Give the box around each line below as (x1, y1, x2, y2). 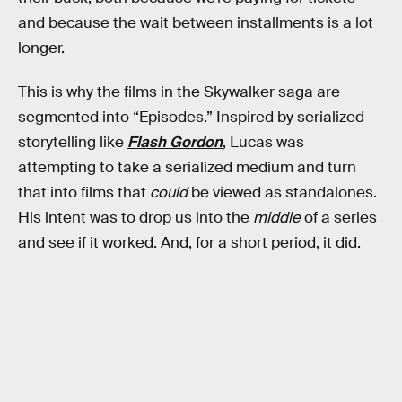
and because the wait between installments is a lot (18, 13, 373, 32)
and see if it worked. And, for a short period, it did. (18, 233, 361, 253)
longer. (18, 38, 65, 57)
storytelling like (18, 133, 127, 153)
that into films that (18, 183, 150, 203)
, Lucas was (223, 133, 304, 153)
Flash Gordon (127, 133, 223, 153)
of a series (301, 208, 377, 228)
